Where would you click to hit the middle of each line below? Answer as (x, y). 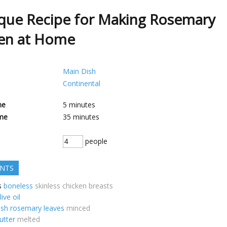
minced (78, 208)
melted (29, 219)
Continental (82, 83)
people (95, 141)
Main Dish (79, 71)
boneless (18, 186)
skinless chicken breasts (74, 186)
